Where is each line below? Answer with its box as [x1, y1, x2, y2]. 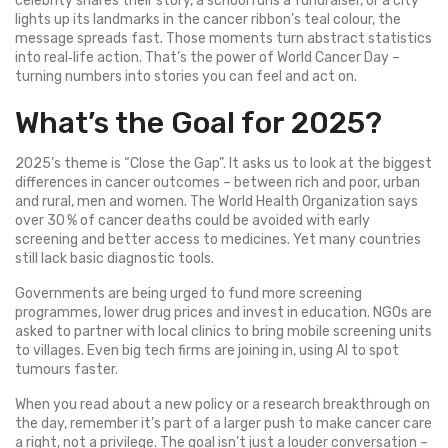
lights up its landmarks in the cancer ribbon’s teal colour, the [15, 11, 401, 28]
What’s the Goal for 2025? [15, 105, 382, 141]
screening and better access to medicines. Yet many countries [15, 231, 421, 248]
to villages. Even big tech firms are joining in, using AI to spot [15, 342, 399, 359]
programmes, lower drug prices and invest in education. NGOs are [15, 304, 432, 321]
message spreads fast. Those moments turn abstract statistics [15, 30, 432, 47]
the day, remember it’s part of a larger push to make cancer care [15, 415, 432, 432]
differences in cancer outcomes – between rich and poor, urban [15, 174, 420, 191]
